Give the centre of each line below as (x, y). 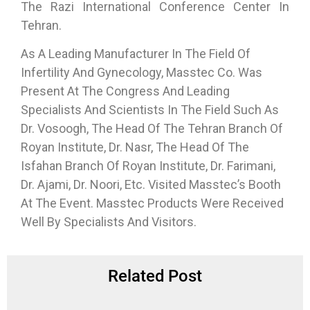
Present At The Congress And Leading (125, 91)
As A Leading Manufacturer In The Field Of (136, 54)
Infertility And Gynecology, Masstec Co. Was (142, 73)
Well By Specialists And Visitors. (109, 222)
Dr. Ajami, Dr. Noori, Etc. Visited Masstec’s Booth (151, 185)
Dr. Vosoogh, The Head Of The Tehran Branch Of (152, 129)
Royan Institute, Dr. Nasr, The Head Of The (135, 147)
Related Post (155, 277)
